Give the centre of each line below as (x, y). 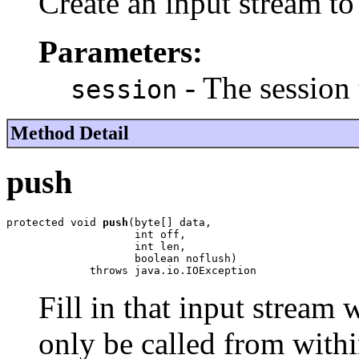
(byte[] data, (170, 222)
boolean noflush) (122, 258)
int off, (96, 234)
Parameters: (121, 52)
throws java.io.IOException (131, 270)
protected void (54, 222)
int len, (96, 246)
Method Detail (70, 133)
